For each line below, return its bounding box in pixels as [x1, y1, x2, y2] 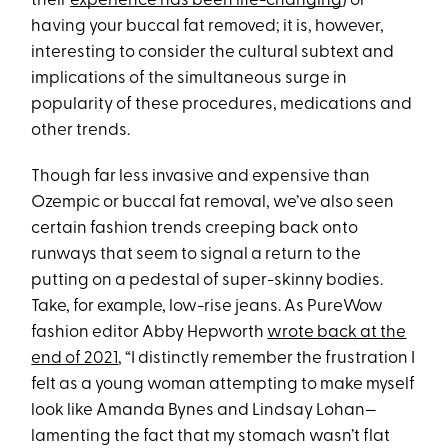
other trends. [31, 122, 131, 140]
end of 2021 [31, 350, 119, 368]
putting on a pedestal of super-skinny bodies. [31, 272, 384, 290]
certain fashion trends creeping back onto [31, 220, 359, 238]
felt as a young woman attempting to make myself [31, 376, 416, 394]
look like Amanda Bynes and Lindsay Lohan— [31, 402, 378, 420]
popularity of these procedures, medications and [31, 96, 413, 114]
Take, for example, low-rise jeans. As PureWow [31, 298, 384, 316]
